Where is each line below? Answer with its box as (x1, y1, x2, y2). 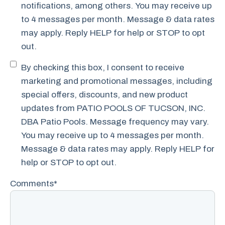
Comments (10, 178, 54, 188)
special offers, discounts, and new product (21, 89, 188, 99)
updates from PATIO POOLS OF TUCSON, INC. (21, 103, 205, 113)
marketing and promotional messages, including (21, 76, 212, 86)
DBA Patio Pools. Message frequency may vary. (21, 117, 209, 127)
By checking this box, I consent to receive (21, 62, 184, 72)
